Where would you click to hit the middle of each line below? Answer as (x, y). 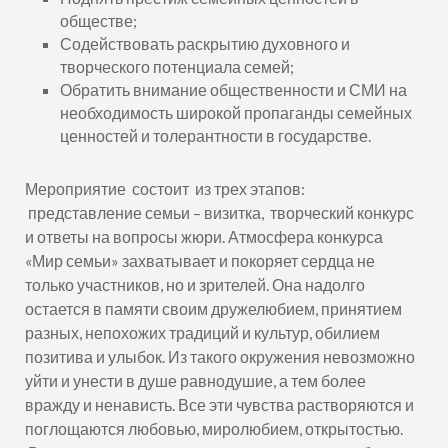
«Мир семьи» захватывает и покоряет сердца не (199, 260)
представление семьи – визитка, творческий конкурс (219, 212)
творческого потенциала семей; (176, 66)
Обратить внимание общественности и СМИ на (233, 89)
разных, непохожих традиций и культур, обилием (202, 332)
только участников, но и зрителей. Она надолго (194, 284)
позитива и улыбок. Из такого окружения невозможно (219, 356)
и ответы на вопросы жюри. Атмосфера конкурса (203, 236)
